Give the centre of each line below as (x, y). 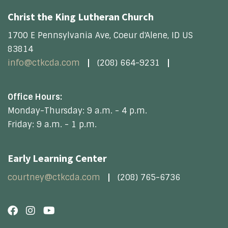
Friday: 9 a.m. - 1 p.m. (52, 125)
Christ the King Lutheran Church (81, 16)
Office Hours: (35, 97)
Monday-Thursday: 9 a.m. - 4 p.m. (77, 111)
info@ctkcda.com (44, 63)
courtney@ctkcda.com (54, 177)
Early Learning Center (57, 158)
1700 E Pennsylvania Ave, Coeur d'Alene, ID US (100, 36)
